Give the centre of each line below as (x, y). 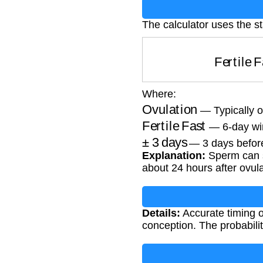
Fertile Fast (174, 120)
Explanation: (174, 156)
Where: (159, 94)
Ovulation (169, 104)
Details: (161, 213)
